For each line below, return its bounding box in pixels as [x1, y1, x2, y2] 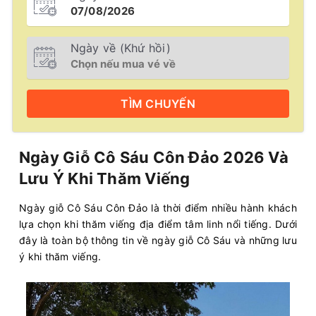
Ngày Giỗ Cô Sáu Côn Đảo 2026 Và [19, 148, 288, 166]
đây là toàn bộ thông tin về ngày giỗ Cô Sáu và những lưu [19, 234, 297, 246]
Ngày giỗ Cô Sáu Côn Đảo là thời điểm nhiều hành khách [19, 202, 297, 214]
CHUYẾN [145, 97, 195, 111]
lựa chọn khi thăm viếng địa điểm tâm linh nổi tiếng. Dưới [19, 218, 297, 230]
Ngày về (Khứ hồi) [70, 41, 171, 55]
